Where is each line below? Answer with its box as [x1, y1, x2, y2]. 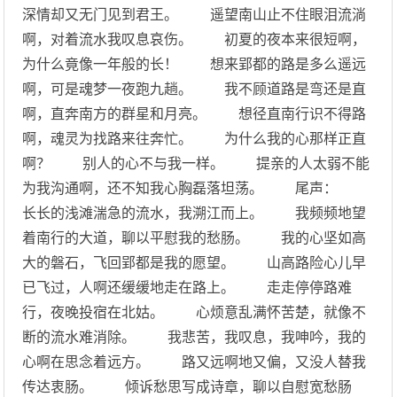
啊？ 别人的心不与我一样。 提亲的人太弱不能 [22, 156, 370, 171]
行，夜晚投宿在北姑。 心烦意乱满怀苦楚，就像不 [22, 305, 367, 320]
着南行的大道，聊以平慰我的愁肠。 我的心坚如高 [22, 230, 367, 245]
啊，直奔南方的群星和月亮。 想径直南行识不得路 [22, 106, 367, 121]
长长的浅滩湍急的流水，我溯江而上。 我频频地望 [22, 206, 367, 221]
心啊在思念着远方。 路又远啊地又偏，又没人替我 [22, 354, 367, 370]
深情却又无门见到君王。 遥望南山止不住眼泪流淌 [22, 7, 367, 22]
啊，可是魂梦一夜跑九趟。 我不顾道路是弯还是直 [22, 82, 367, 97]
